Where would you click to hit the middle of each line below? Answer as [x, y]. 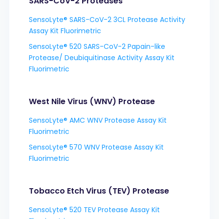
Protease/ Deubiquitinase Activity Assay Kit [101, 57]
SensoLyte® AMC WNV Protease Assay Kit [98, 120]
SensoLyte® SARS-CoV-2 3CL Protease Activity [107, 19]
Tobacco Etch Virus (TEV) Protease [99, 191]
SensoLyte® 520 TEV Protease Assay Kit [94, 209]
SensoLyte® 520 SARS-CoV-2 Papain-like [97, 46]
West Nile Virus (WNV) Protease [92, 101]
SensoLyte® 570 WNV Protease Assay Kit [96, 147]
